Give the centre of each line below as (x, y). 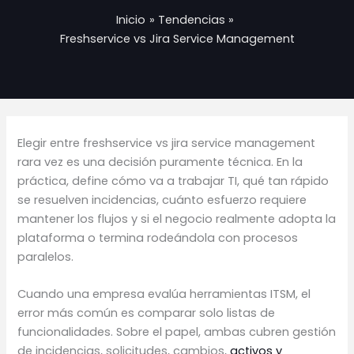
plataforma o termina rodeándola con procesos (158, 237)
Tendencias (192, 20)
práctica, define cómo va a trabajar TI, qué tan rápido (173, 181)
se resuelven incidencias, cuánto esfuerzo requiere (162, 200)
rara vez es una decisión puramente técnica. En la (160, 162)
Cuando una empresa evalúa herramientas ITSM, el (164, 294)
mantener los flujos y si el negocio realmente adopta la (177, 218)
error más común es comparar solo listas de (147, 313)
